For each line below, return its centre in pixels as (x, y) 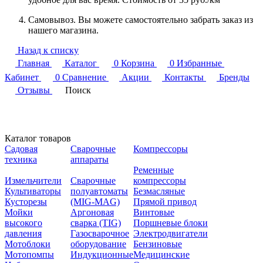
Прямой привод (165, 201)
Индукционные (102, 254)
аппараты (90, 159)
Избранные (199, 63)
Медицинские (161, 254)
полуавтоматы (99, 191)
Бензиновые (158, 244)
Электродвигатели (171, 233)
